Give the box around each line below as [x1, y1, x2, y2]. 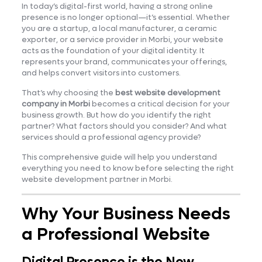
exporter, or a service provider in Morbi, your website [21, 34, 223, 44]
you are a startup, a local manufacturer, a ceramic [21, 23, 217, 33]
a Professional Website [21, 223, 210, 246]
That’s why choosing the [21, 87, 115, 98]
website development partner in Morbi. [21, 174, 173, 184]
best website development [115, 87, 220, 98]
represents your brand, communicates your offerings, [21, 56, 227, 67]
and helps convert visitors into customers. [21, 67, 181, 78]
